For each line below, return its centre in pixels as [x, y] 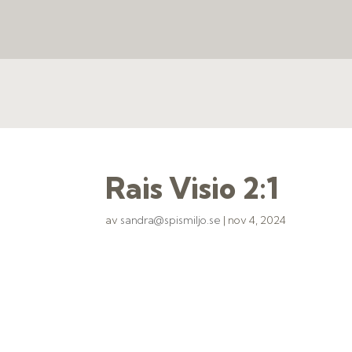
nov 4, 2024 [257, 220]
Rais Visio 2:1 [192, 188]
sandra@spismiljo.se [171, 220]
